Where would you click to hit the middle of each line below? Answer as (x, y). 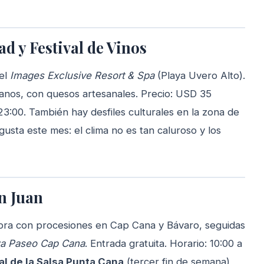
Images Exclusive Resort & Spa (82, 76)
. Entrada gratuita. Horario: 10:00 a (164, 244)
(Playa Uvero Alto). (200, 76)
